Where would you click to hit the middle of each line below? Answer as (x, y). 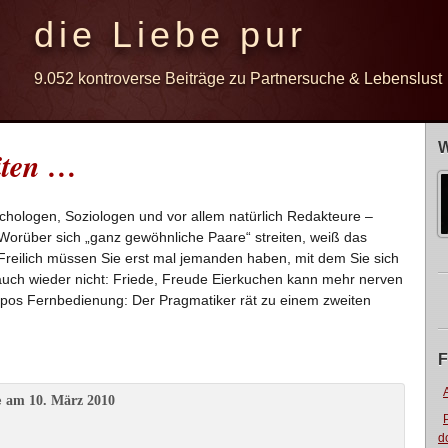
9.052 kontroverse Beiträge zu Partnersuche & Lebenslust (238, 78)
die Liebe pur (170, 34)
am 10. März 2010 (58, 400)
